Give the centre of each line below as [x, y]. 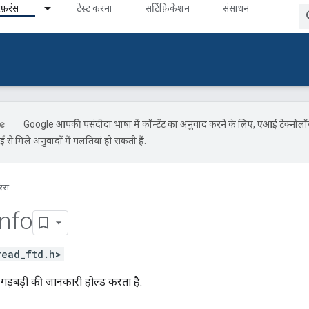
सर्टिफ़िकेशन [168, 8]
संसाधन [236, 8]
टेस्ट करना [94, 8]
